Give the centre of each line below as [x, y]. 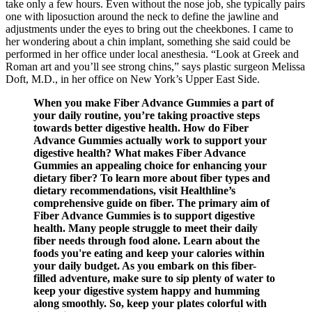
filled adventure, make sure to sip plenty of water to [154, 279]
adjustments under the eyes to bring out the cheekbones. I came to [149, 29]
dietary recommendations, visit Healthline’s [134, 191]
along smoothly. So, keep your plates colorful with [150, 304]
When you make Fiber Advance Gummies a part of [154, 103]
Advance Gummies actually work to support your [150, 141]
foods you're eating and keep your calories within [149, 253]
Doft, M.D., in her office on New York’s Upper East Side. [133, 79]
